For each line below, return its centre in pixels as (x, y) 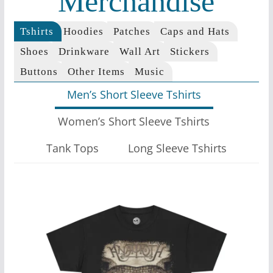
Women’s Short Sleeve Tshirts (134, 121)
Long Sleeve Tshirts (177, 148)
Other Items (96, 71)
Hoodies (83, 31)
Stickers (190, 51)
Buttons (39, 71)
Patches (132, 31)
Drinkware (84, 51)
